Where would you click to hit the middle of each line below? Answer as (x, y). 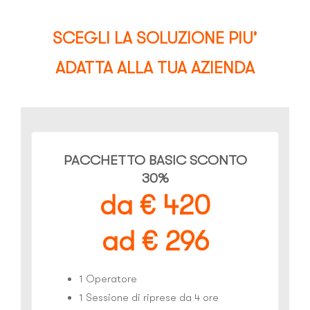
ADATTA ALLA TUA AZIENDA (155, 67)
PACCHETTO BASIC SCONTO (155, 160)
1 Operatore (108, 279)
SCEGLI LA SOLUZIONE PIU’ (155, 38)
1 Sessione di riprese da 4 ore (149, 297)
